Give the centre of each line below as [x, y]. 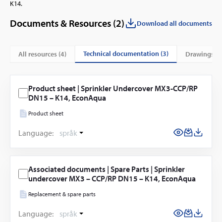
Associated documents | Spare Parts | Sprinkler [107, 169]
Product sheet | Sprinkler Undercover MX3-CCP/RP [113, 88]
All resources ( [42, 54]
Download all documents [174, 24]
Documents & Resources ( [63, 23]
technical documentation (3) [127, 54]
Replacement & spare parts [62, 194]
